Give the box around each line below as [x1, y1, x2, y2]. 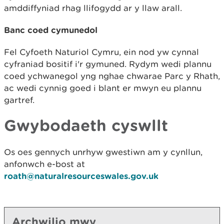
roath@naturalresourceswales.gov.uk [4, 170, 158, 180]
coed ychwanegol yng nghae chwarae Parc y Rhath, [4, 70, 220, 81]
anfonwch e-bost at [4, 158, 85, 169]
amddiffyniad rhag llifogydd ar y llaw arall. [4, 2, 182, 13]
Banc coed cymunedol [4, 24, 97, 34]
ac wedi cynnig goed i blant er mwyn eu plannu [4, 82, 201, 93]
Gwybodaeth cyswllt [4, 115, 168, 134]
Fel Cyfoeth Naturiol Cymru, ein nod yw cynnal [4, 46, 199, 57]
